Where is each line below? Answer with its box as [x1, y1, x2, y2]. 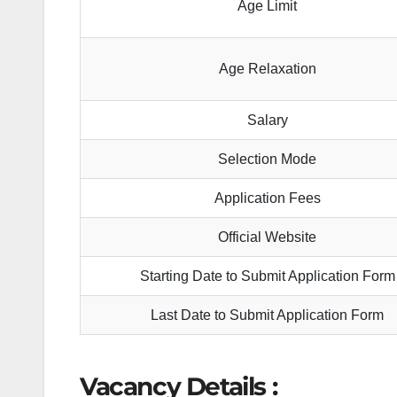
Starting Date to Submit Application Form [139, 269, 395, 284]
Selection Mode [218, 152, 317, 167]
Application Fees [214, 191, 321, 206]
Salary [246, 113, 288, 128]
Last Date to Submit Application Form [151, 307, 385, 323]
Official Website [218, 230, 317, 245]
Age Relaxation [218, 61, 316, 77]
